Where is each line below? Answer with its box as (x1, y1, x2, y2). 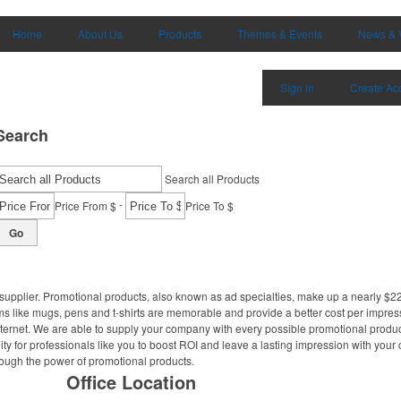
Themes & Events (237, 26, 322, 41)
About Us (78, 26, 123, 41)
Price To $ (185, 198, 234, 213)
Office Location (66, 369, 196, 395)
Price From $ (55, 198, 116, 213)
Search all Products (165, 171, 260, 186)
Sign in (280, 80, 314, 95)
